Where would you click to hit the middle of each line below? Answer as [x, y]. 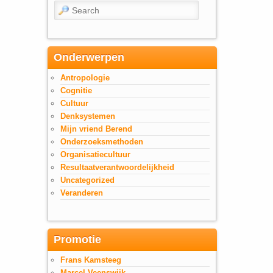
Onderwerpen [89, 57]
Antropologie [85, 77]
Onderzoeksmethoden [102, 141]
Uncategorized [87, 180]
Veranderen [82, 193]
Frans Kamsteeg [91, 260]
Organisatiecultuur [95, 154]
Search [66, 6]
